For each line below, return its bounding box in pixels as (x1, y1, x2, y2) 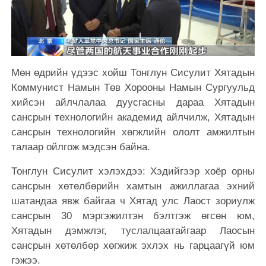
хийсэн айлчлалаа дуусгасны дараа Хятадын (11, 97, 255, 109)
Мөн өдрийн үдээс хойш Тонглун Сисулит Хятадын (11, 67, 255, 79)
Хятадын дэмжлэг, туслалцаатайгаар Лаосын (11, 225, 255, 237)
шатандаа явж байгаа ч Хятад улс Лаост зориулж (11, 195, 255, 207)
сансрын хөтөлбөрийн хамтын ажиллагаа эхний (11, 180, 255, 192)
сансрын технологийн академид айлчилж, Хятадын (11, 112, 255, 123)
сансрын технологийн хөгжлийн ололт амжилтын (11, 126, 255, 138)
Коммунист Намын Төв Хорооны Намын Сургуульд (11, 82, 255, 94)
